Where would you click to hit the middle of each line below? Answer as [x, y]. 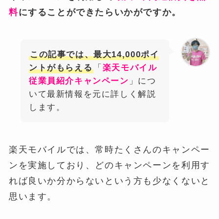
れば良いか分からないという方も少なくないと [109, 181]
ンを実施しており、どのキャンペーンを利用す [109, 165]
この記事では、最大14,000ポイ [94, 54]
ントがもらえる [61, 67]
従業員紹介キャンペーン [79, 81]
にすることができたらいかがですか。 [100, 12]
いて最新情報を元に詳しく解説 [92, 94]
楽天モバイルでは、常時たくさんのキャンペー [109, 149]
